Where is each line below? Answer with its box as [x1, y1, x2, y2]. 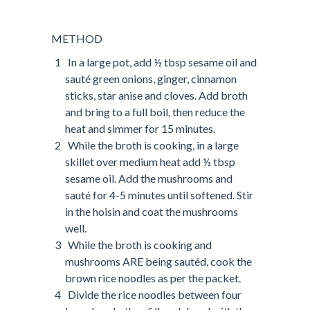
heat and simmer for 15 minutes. [65, 122, 215, 136]
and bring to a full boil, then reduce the [65, 105, 245, 119]
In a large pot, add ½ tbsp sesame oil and [68, 55, 257, 69]
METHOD [51, 32, 102, 46]
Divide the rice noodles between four [68, 288, 241, 302]
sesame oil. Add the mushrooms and [65, 172, 232, 185]
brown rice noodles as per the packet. [65, 271, 241, 285]
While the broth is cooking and [68, 238, 212, 252]
